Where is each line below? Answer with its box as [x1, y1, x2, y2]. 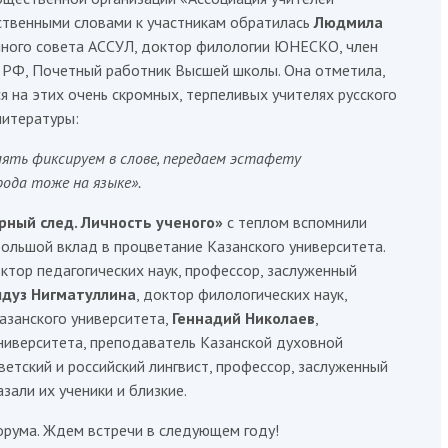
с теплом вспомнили [227, 212, 367, 232]
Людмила [314, 12, 383, 32]
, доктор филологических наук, [136, 284, 347, 304]
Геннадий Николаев [172, 308, 315, 328]
